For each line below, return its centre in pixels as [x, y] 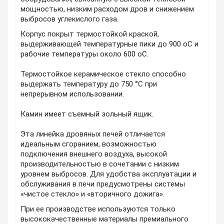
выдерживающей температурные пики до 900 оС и [109, 44]
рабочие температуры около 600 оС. [84, 54]
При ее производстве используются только [98, 209]
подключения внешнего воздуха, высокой [94, 154]
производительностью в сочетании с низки [97, 164]
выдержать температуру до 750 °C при [89, 84]
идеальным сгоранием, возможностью [88, 144]
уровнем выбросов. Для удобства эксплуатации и [108, 174]
